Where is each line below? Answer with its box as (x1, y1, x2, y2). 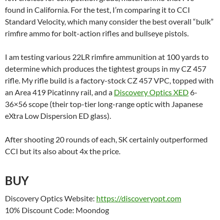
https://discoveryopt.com (96, 193, 181, 203)
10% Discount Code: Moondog (5, 205, 109, 215)
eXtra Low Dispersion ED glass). (5, 111, 111, 120)
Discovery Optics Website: (5, 193, 96, 203)
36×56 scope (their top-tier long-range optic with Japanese (5, 99, 203, 109)
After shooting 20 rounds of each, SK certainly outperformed (5, 135, 208, 144)
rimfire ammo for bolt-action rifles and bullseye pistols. (5, 28, 189, 38)
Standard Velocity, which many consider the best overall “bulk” (5, 17, 214, 26)
